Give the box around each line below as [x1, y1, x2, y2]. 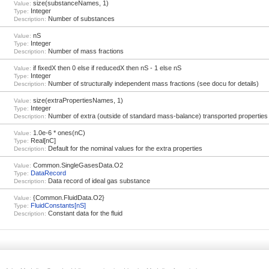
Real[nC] [28, 137, 56, 144]
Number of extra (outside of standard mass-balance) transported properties [46, 112, 268, 119]
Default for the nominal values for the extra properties [46, 145, 202, 152]
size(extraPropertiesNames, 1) [31, 97, 123, 104]
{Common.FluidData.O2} [31, 194, 104, 201]
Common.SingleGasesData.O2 [31, 162, 123, 169]
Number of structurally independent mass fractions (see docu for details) [46, 80, 259, 87]
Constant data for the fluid [46, 210, 122, 217]
